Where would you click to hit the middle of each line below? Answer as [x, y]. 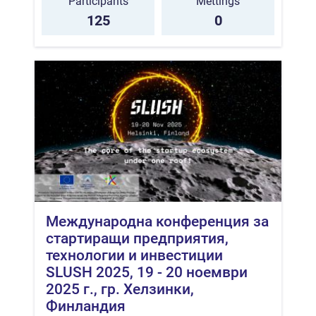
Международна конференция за [157, 221]
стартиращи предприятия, [137, 238]
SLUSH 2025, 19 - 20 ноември [147, 272]
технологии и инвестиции [134, 255]
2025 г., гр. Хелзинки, [120, 289]
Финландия [86, 306]
